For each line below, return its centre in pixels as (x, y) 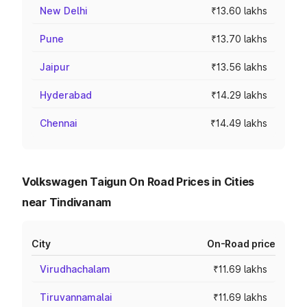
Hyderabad (66, 95)
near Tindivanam (67, 202)
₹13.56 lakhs (239, 67)
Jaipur (55, 67)
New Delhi (64, 11)
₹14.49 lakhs (239, 123)
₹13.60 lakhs (239, 11)
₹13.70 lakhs (239, 39)
